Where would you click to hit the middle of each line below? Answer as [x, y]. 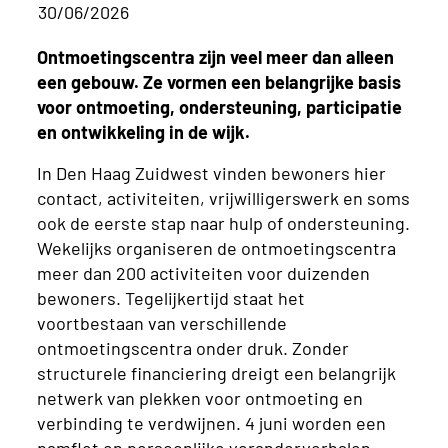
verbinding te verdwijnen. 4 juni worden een [211, 421]
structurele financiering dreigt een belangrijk [216, 371]
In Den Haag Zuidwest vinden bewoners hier [211, 171]
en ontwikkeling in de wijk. [143, 130]
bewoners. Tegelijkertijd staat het [170, 296]
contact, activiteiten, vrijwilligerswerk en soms [223, 196]
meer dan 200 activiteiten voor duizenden [203, 271]
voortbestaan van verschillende [161, 321]
